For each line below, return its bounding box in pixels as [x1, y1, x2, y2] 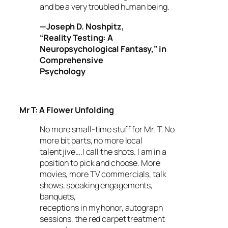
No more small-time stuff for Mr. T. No [40, 124, 175, 135]
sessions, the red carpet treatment [40, 213, 165, 225]
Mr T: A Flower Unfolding [19, 104, 114, 116]
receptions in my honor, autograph [40, 202, 163, 214]
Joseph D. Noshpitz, [46, 20, 125, 32]
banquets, [40, 191, 76, 203]
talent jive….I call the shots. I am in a [40, 146, 166, 158]
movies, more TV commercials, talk [40, 168, 166, 180]
